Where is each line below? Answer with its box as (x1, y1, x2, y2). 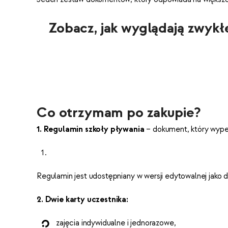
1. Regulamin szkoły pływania (37, 124, 147, 135)
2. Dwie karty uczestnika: (37, 194, 128, 205)
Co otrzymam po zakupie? (37, 103, 201, 122)
